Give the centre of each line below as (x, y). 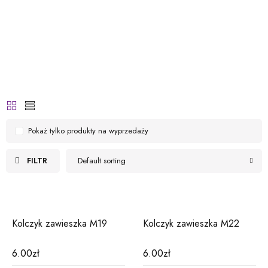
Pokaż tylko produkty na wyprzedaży (88, 131)
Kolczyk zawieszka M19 (60, 223)
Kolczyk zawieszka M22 (191, 223)
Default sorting (102, 161)
